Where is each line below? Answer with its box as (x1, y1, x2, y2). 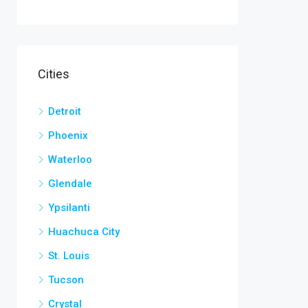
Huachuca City (48, 225, 120, 238)
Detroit (48, 104, 81, 118)
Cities (38, 66, 69, 81)
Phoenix (48, 129, 88, 142)
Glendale (48, 177, 92, 190)
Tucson (48, 273, 84, 286)
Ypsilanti (48, 201, 90, 214)
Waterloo (48, 153, 92, 166)
